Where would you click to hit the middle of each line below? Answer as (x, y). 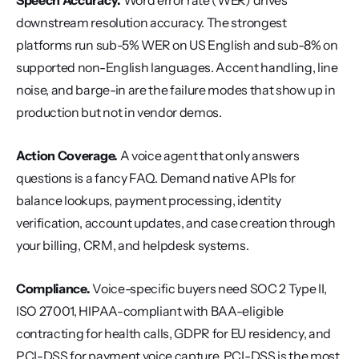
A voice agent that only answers (208, 155)
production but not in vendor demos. (119, 112)
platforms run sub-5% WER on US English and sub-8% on (177, 45)
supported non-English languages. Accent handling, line (177, 67)
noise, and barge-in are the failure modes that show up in (176, 90)
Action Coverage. (67, 155)
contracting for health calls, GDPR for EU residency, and (174, 333)
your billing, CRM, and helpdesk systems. (133, 245)
